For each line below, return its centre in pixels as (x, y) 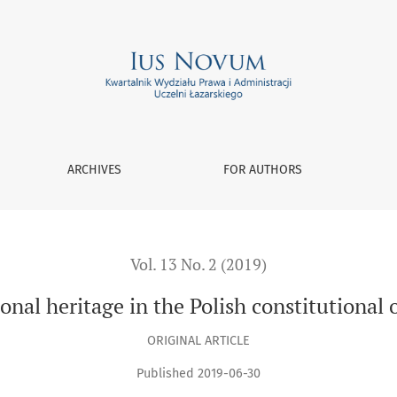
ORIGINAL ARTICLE (198, 340)
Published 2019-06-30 (198, 374)
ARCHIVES (94, 170)
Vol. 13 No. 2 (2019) (198, 265)
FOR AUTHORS (263, 170)
